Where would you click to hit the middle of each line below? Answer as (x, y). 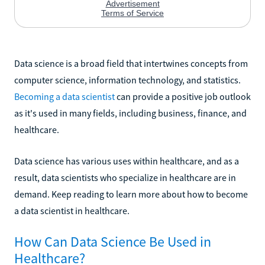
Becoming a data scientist (64, 96)
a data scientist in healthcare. (72, 210)
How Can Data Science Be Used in (113, 241)
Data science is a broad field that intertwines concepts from (131, 63)
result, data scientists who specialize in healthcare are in (125, 177)
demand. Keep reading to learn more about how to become (131, 194)
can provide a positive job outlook (183, 96)
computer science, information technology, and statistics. (127, 80)
